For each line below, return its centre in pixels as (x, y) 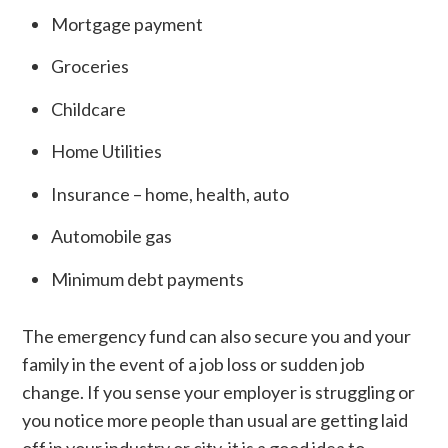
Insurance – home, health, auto (169, 193)
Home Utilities (106, 151)
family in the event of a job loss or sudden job (193, 363)
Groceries (89, 66)
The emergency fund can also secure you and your (216, 335)
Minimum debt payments (147, 278)
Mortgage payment (126, 23)
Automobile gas (111, 236)
